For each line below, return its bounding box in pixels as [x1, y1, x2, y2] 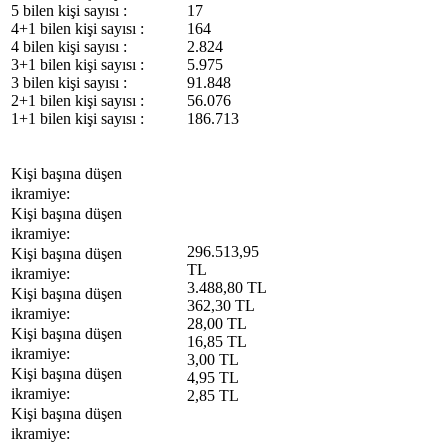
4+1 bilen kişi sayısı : [11, 19, 144, 37]
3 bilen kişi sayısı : [11, 73, 127, 91]
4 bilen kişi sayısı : [11, 37, 127, 55]
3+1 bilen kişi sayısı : [11, 55, 144, 73]
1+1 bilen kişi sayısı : [11, 109, 144, 127]
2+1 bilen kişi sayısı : [11, 91, 144, 109]
